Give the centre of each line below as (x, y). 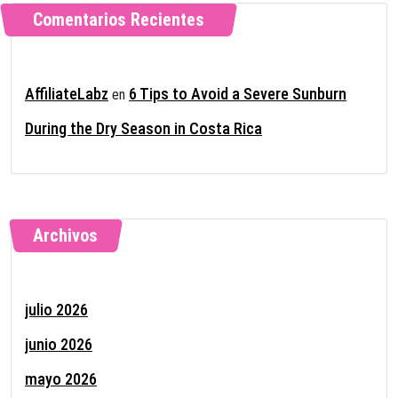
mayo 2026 (61, 378)
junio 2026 (59, 344)
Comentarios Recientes (119, 19)
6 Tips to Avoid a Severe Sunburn (238, 93)
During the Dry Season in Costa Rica (143, 128)
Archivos (65, 235)
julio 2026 (56, 309)
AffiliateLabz (67, 93)
